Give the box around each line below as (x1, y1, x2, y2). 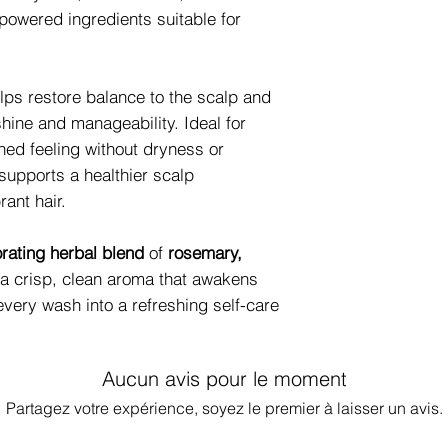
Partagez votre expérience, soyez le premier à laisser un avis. (5, 398, 443, 418)
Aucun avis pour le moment (101, 366, 347, 391)
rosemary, (168, 242, 242, 263)
